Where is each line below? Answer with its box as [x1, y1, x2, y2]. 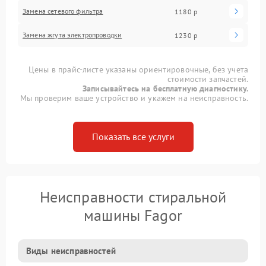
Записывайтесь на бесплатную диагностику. [83, 83, 248, 94]
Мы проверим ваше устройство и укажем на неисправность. [20, 93, 248, 103]
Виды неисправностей [26, 245, 116, 256]
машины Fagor [84, 205, 182, 225]
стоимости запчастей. [167, 74, 248, 84]
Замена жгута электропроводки [23, 30, 122, 39]
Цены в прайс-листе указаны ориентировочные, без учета [28, 64, 248, 75]
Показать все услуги [91, 131, 175, 142]
